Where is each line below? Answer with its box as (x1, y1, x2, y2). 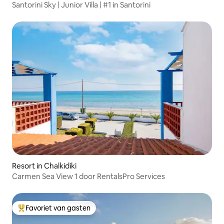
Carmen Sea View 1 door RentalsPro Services (12, 171, 165, 181)
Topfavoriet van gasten (17, 207, 94, 217)
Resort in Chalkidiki (12, 161, 76, 171)
